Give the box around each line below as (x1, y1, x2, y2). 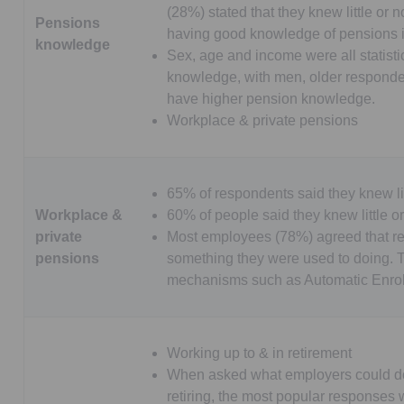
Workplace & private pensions (167, 112, 358, 128)
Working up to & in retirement (167, 344, 352, 361)
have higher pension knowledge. (167, 90, 375, 106)
